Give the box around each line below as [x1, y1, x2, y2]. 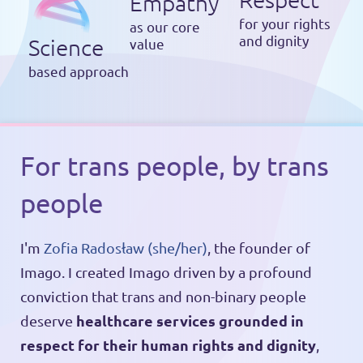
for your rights [238, 14, 331, 32]
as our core [130, 17, 201, 35]
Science [28, 33, 104, 61]
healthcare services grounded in [75, 311, 304, 331]
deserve [19, 312, 76, 330]
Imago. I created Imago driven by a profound [19, 263, 312, 281]
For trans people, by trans [19, 148, 329, 181]
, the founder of [207, 239, 310, 257]
